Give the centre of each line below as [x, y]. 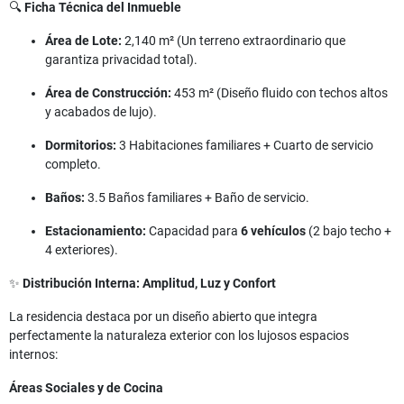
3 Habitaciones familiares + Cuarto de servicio [245, 146]
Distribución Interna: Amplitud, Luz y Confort [149, 284]
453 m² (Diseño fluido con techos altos [280, 93]
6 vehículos [273, 231]
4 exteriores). [82, 250]
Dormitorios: [81, 146]
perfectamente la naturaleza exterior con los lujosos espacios [179, 336]
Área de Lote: [83, 41]
